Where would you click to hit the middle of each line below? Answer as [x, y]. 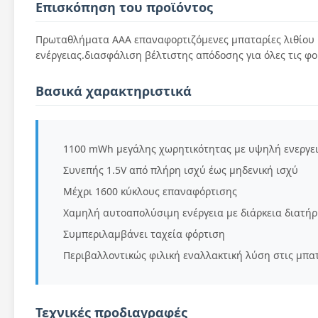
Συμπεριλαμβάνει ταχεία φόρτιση [144, 234]
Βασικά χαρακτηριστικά [114, 91]
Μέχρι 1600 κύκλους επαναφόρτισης [150, 191]
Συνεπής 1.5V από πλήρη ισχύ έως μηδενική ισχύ [181, 170]
